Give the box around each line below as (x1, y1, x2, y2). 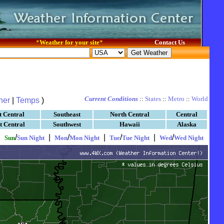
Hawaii (119, 120, 140, 128)
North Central (109, 110, 149, 118)
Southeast (53, 110, 80, 118)
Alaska (177, 120, 196, 128)
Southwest (52, 120, 81, 128)
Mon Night (69, 134, 99, 141)
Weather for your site (39, 38, 99, 46)
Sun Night (17, 134, 44, 141)
